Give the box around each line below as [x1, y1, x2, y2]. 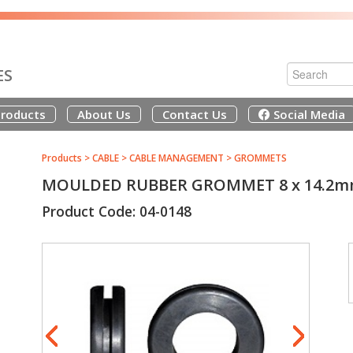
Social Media [269, 106, 345, 122]
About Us [76, 106, 131, 122]
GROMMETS [233, 151, 287, 165]
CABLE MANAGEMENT [128, 151, 224, 165]
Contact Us [162, 106, 227, 122]
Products [41, 151, 82, 165]
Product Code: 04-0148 [41, 202, 191, 221]
